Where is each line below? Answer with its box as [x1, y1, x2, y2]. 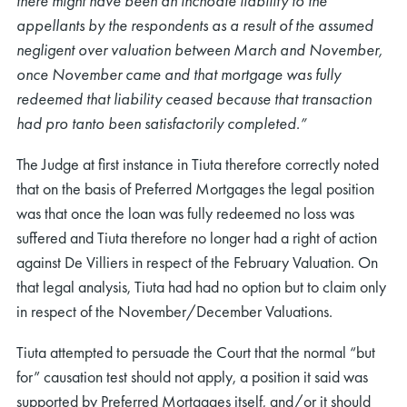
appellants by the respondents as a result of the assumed [16, 15, 373, 35]
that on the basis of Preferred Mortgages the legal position [16, 178, 374, 199]
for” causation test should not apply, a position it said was [16, 366, 368, 387]
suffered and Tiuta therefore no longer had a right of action [16, 227, 377, 248]
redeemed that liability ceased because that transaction [16, 88, 372, 109]
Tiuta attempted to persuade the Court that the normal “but [16, 342, 375, 362]
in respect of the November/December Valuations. [16, 301, 333, 322]
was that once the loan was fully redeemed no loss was [16, 203, 354, 223]
